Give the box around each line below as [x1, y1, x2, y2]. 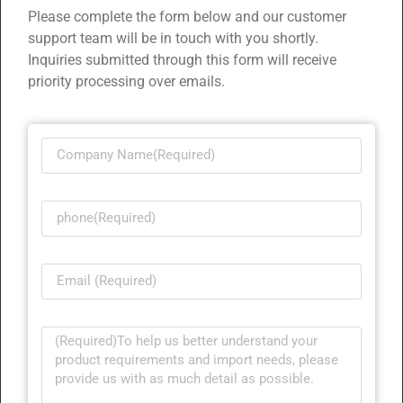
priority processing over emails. [28, 73, 225, 91]
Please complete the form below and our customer [28, 8, 346, 26]
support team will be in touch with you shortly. [28, 30, 318, 48]
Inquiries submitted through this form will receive [28, 51, 336, 69]
